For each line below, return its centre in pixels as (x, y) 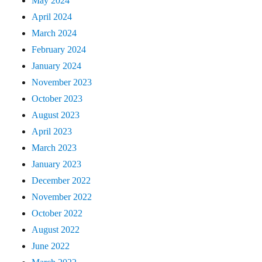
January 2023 (57, 164)
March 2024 (54, 33)
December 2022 (61, 180)
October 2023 (57, 98)
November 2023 (62, 82)
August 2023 (56, 115)
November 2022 (62, 196)
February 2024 (59, 49)
